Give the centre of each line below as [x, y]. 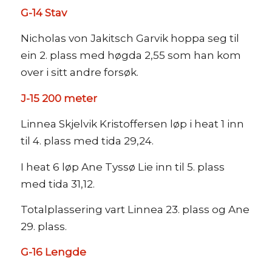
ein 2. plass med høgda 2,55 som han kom [131, 56]
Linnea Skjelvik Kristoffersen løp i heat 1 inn [132, 124]
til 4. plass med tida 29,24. [87, 141]
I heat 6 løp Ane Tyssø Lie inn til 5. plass [122, 167]
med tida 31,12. [57, 184]
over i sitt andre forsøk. [79, 73]
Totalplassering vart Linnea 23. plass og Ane [135, 209]
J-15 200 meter [59, 98]
